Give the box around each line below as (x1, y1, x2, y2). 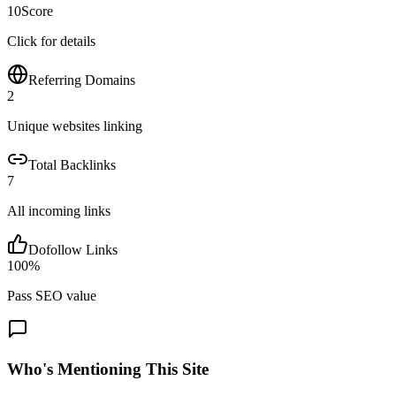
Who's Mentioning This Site (7, 359, 209, 378)
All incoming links (7, 202, 110, 218)
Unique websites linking (7, 118, 142, 133)
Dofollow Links (28, 241, 118, 257)
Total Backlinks (28, 156, 116, 172)
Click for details (7, 33, 95, 49)
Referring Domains (28, 72, 135, 88)
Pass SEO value (7, 287, 96, 303)
